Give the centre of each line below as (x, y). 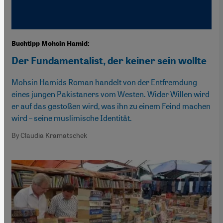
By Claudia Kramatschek (49, 135)
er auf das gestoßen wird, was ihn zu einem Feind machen (111, 106)
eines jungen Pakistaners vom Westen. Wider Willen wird (111, 94)
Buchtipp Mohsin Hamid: (51, 44)
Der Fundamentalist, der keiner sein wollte (109, 61)
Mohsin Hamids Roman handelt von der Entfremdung (104, 82)
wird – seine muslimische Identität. (72, 118)
